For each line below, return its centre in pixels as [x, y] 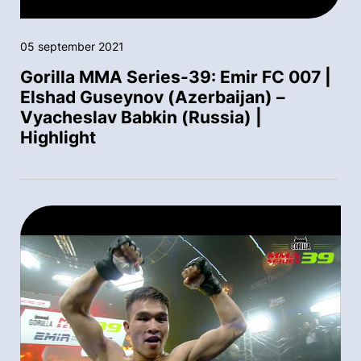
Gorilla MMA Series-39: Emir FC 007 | [176, 77]
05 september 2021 [72, 46]
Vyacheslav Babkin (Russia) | [141, 117]
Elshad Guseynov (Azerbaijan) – [153, 97]
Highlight [58, 137]
